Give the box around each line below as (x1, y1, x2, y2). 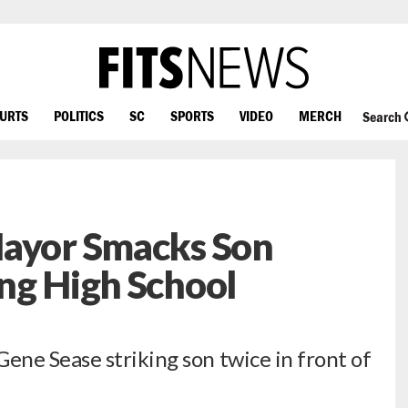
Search (362, 108, 404, 126)
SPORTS (170, 107, 214, 124)
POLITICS (54, 107, 104, 124)
